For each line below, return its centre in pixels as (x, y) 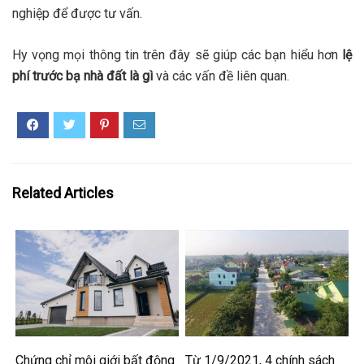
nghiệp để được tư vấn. (77, 13)
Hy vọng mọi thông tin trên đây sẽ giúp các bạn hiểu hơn (177, 54)
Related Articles (63, 193)
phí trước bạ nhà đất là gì (84, 76)
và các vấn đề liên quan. (223, 76)
